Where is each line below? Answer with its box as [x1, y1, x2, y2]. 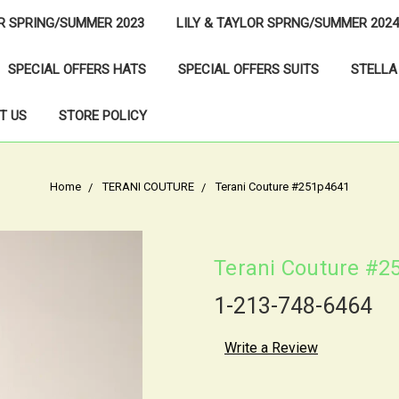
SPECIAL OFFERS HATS [8, 61, 146, 77]
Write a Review [224, 338, 318, 356]
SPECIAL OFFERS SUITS [178, 61, 319, 77]
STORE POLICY [59, 108, 147, 124]
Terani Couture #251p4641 [216, 180, 349, 193]
